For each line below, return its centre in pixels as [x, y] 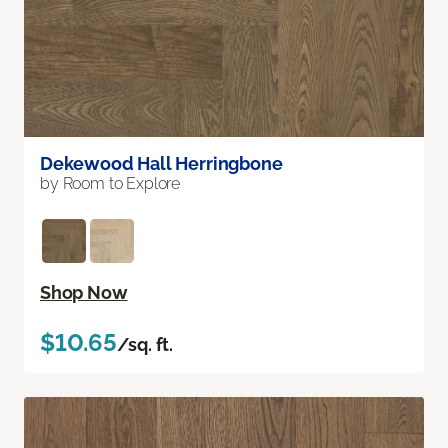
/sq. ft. [145, 345]
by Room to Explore [110, 184]
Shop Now [84, 293]
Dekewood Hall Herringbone [161, 164]
